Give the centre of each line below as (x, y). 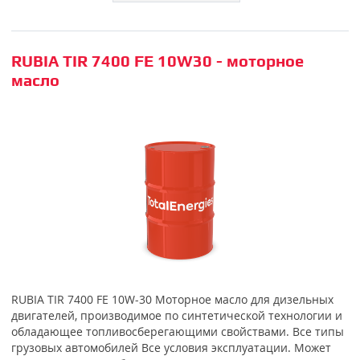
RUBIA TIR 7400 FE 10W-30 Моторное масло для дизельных (172, 299)
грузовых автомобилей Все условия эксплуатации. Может (171, 347)
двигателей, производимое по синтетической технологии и (176, 315)
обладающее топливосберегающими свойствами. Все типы (177, 331)
